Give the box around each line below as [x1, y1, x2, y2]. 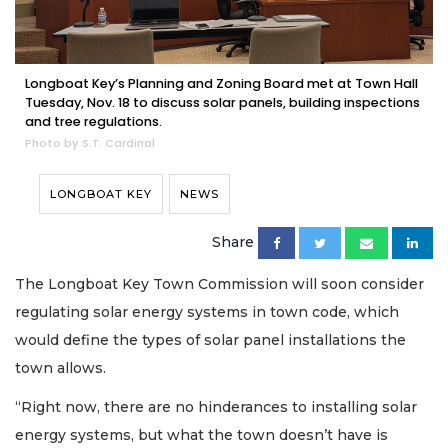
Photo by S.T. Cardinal [25, 135, 155, 152]
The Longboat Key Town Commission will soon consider [15, 275, 424, 294]
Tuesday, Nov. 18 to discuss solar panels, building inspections [25, 94, 420, 112]
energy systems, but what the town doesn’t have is [15, 425, 388, 444]
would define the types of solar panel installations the [15, 331, 406, 350]
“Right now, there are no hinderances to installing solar [15, 397, 417, 416]
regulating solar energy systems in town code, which [15, 303, 399, 322]
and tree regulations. [25, 113, 162, 131]
